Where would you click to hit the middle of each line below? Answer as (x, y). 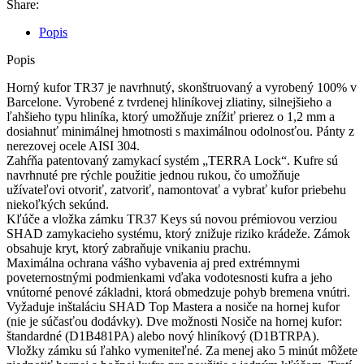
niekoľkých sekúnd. (58, 204)
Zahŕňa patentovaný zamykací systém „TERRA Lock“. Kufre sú (172, 160)
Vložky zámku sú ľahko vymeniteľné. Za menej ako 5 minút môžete (182, 350)
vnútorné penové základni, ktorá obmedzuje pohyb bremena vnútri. (178, 292)
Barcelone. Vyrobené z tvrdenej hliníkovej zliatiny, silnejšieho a (169, 102)
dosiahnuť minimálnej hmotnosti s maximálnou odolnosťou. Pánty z (180, 131)
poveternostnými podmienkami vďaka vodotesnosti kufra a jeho (169, 277)
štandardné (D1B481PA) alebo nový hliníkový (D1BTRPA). (163, 336)
